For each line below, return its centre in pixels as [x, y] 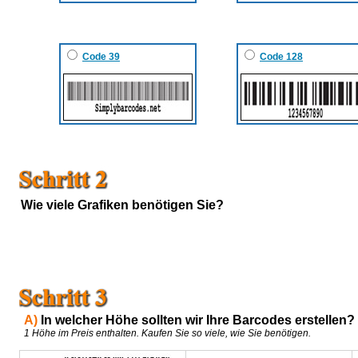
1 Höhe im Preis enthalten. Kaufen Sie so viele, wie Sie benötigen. [165, 333]
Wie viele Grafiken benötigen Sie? [122, 205]
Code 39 [101, 56]
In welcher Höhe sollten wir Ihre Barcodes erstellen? [198, 320]
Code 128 [281, 56]
